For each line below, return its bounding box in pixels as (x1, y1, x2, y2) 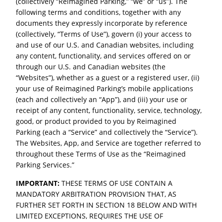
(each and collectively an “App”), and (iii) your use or (16, 95, 188, 105)
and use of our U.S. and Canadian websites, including (16, 40, 194, 50)
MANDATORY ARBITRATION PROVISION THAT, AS (16, 189, 177, 199)
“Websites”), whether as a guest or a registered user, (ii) (16, 73, 200, 83)
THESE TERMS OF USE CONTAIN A (59, 178, 173, 188)
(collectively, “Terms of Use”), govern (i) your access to (16, 29, 192, 39)
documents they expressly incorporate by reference (16, 18, 188, 28)
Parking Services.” (16, 160, 75, 170)
